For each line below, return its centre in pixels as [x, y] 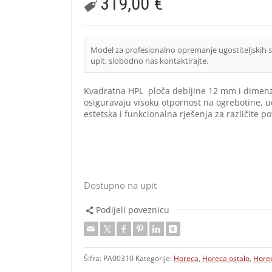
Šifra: [94, 258]
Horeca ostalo [226, 258]
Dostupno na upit [121, 185]
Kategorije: [155, 258]
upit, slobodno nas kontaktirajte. [150, 60]
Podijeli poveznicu [132, 209]
